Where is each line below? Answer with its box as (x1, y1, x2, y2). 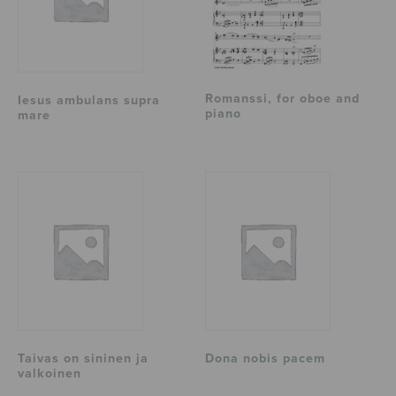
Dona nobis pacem (205, 350, 326, 366)
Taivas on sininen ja (18, 350, 148, 366)
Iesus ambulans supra (18, 92, 160, 108)
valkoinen (18, 365, 81, 381)
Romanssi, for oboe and (205, 90, 361, 106)
